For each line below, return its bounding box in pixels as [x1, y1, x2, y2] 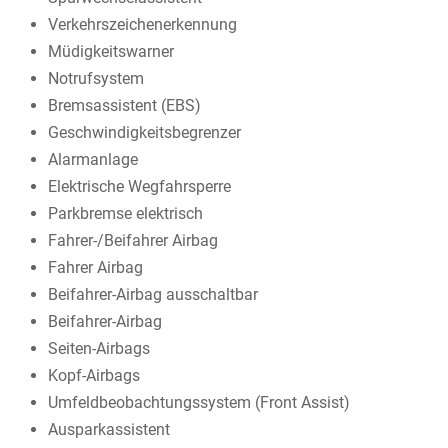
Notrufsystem [48, 68, 144, 88]
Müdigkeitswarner [48, 41, 174, 61]
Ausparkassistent [48, 419, 170, 439]
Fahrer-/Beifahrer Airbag [48, 230, 218, 250]
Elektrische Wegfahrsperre [48, 176, 231, 196]
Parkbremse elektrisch [48, 203, 203, 223]
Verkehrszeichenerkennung [48, 14, 237, 34]
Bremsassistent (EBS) [48, 95, 201, 115]
